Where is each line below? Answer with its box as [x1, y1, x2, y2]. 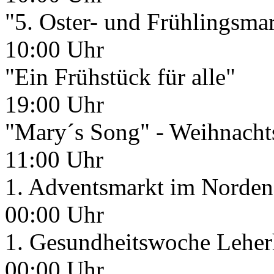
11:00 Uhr [5, 146, 103, 172]
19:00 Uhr [5, 91, 104, 117]
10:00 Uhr [5, 36, 104, 62]
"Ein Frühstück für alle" [5, 64, 235, 90]
